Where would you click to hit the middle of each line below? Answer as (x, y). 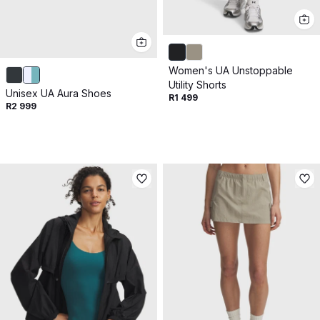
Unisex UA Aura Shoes (59, 94)
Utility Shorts (197, 84)
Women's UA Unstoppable (231, 70)
